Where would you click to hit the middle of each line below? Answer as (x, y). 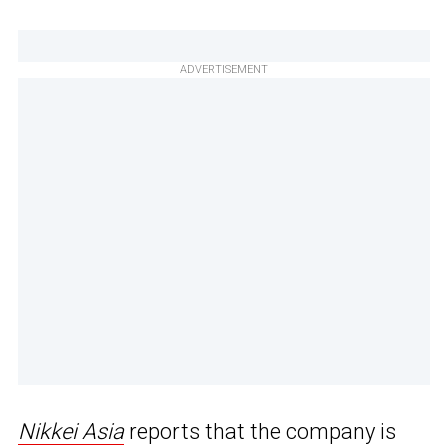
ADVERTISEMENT (224, 70)
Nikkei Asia (71, 432)
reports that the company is (260, 432)
